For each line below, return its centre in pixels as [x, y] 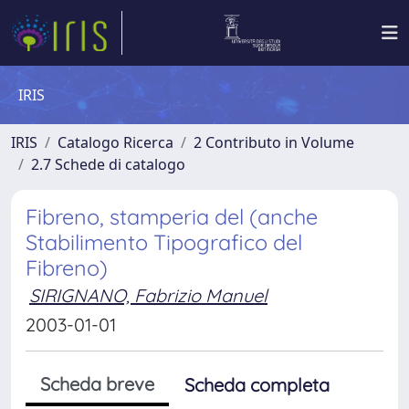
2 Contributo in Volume [274, 142]
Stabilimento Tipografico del [164, 242]
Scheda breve [97, 384]
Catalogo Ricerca [115, 142]
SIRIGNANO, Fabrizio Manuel [148, 295]
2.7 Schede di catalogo [108, 164]
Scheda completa [257, 385]
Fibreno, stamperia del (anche [172, 217]
